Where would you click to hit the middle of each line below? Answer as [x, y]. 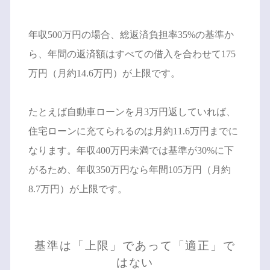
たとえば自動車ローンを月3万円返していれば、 [132, 111]
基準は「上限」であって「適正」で [135, 245]
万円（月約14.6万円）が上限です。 [104, 73]
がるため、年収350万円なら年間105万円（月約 [129, 169]
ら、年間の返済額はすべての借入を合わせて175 [132, 54]
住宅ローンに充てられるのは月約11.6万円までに [133, 131]
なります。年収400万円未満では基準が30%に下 [131, 150]
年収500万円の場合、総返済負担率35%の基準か [131, 34]
